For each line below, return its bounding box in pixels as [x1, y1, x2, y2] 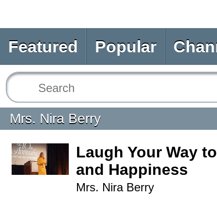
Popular [95, 37, 156, 56]
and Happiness [76, 161, 188, 178]
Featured [8, 37, 78, 56]
